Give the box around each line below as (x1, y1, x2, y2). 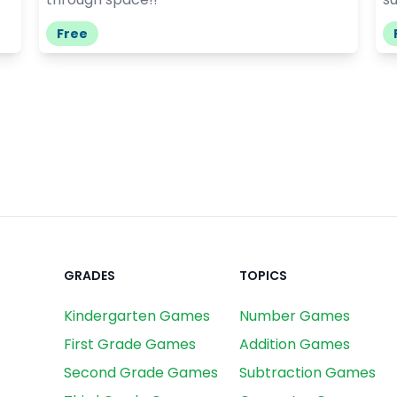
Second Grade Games (64, 362, 218, 383)
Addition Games (239, 333, 350, 354)
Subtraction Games (239, 362, 376, 383)
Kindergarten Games (64, 305, 210, 326)
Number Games (239, 305, 350, 326)
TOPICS (239, 266, 287, 284)
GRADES (64, 266, 115, 284)
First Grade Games (64, 333, 196, 354)
